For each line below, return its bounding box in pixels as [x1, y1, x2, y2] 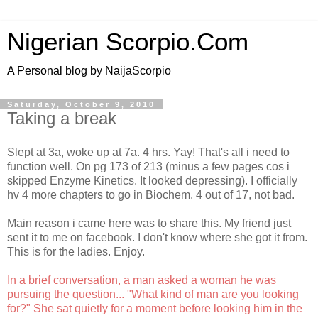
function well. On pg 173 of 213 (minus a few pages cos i [7, 160, 290, 172]
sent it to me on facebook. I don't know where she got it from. [7, 231, 307, 243]
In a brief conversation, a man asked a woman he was [7, 273, 276, 286]
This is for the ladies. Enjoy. [7, 245, 145, 258]
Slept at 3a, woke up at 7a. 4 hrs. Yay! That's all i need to [7, 146, 290, 158]
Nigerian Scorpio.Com [7, 28, 248, 55]
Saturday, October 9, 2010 [7, 100, 155, 109]
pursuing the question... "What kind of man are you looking [7, 287, 299, 300]
